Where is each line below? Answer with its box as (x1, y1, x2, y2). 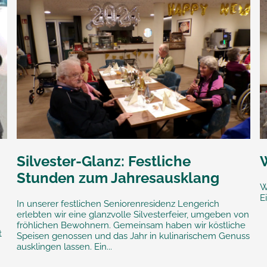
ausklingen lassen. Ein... (16, 241, 112, 253)
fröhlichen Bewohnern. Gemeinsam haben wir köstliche (16, 220, 246, 231)
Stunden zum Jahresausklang (16, 169, 219, 187)
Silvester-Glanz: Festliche (16, 153, 191, 170)
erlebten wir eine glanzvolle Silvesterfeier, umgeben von (16, 209, 249, 221)
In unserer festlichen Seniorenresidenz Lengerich (16, 198, 219, 210)
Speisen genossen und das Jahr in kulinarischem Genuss (16, 231, 250, 242)
